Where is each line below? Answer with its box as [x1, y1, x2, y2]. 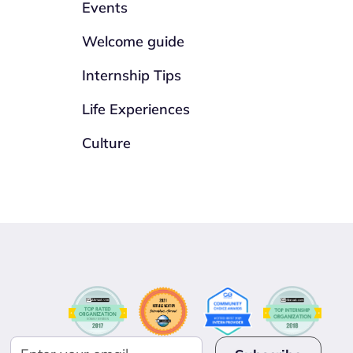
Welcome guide [82, 32, 185, 50]
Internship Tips [82, 66, 182, 84]
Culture [82, 134, 132, 152]
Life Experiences [82, 100, 191, 118]
